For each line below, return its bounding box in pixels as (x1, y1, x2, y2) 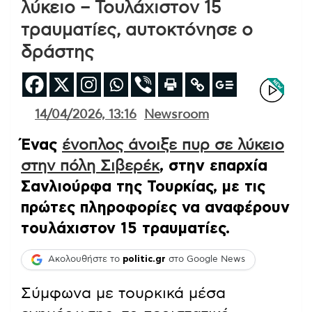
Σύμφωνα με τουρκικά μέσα (21, 285, 226, 301)
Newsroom (144, 108, 209, 121)
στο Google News (166, 255, 245, 265)
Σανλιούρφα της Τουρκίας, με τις (21, 178, 265, 194)
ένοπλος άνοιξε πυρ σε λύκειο (62, 136, 284, 153)
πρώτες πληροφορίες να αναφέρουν (21, 199, 290, 215)
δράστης (21, 43, 94, 61)
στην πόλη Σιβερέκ (21, 157, 159, 173)
